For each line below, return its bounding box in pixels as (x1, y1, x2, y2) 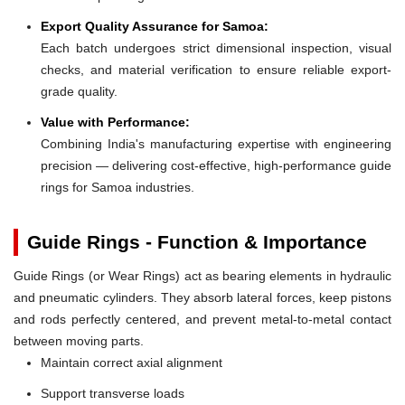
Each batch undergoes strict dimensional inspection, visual (41, 40, 391, 55)
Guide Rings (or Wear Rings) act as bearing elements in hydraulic (14, 268, 391, 283)
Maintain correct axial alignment (41, 354, 222, 370)
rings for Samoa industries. (41, 179, 194, 194)
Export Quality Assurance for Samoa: (41, 18, 268, 33)
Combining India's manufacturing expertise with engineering (41, 136, 391, 151)
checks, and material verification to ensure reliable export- (41, 61, 391, 77)
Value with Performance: (41, 114, 190, 129)
